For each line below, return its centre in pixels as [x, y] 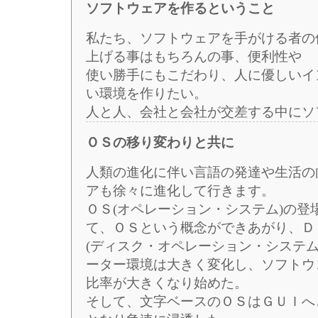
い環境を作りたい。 [147, 94]
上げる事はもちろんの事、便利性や [194, 57]
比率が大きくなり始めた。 [167, 283]
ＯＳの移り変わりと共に [160, 143]
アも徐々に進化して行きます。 [180, 191]
